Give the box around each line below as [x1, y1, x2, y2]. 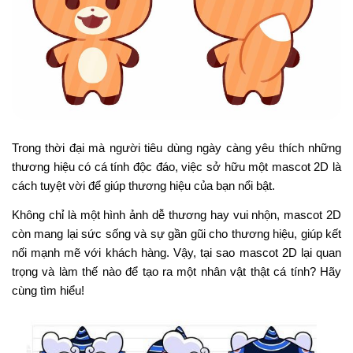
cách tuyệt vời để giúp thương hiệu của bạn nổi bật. [12, 178, 275, 192]
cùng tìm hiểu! [12, 283, 84, 297]
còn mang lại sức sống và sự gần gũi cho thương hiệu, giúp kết [12, 226, 341, 240]
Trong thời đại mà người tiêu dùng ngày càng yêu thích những [12, 140, 341, 154]
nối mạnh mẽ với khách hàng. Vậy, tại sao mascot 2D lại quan [12, 245, 341, 259]
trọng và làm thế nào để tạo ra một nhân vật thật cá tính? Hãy [12, 264, 341, 278]
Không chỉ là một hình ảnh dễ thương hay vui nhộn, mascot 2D [12, 207, 341, 221]
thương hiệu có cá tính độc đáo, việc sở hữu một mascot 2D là [12, 159, 341, 173]
